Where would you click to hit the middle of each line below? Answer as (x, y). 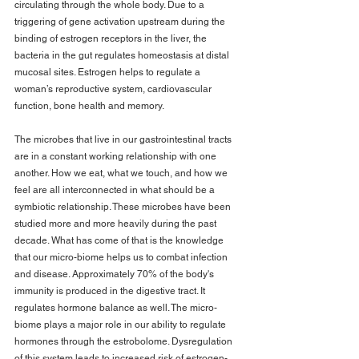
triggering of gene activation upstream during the (121, 22)
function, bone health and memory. (89, 106)
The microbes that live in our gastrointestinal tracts (124, 140)
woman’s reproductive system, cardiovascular (114, 89)
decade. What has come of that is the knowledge (120, 241)
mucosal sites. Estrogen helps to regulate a (109, 73)
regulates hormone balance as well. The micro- (116, 308)
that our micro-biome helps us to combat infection (122, 258)
